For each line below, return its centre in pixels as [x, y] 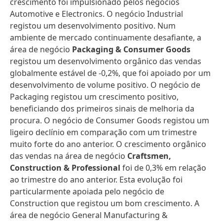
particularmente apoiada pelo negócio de [87, 191]
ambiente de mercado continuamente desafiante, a [106, 37]
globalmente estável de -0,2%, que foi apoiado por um [110, 73]
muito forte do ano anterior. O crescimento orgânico [108, 144]
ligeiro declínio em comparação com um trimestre [103, 132]
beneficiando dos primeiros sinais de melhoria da [102, 109]
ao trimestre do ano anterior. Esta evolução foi [96, 180]
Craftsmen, [149, 156]
